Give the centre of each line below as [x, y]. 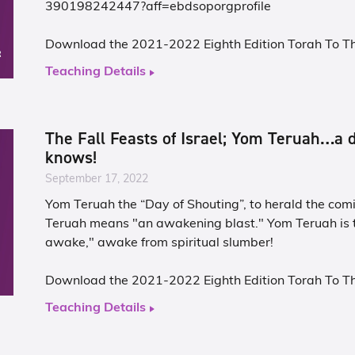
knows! [71, 157]
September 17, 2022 [97, 179]
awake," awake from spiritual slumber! [160, 243]
